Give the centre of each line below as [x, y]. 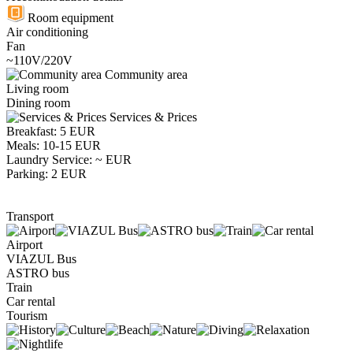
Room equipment [69, 18]
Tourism [27, 316]
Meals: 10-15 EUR [54, 146]
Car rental [31, 302]
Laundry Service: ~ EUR [69, 160]
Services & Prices [152, 117]
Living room [37, 89]
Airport [24, 245]
